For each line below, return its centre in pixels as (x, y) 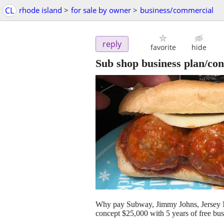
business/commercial (177, 10)
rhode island (40, 10)
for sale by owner (101, 10)
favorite (163, 47)
